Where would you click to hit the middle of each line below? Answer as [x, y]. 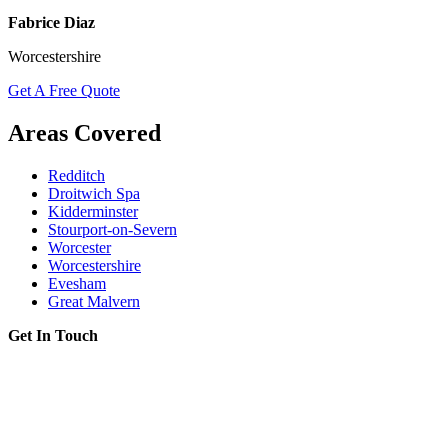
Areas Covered [84, 132]
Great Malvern [94, 301]
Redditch [76, 175]
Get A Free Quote [64, 90]
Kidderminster [93, 211]
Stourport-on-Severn [112, 229]
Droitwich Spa [94, 193]
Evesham [77, 283]
